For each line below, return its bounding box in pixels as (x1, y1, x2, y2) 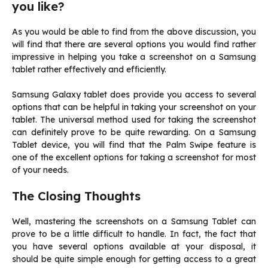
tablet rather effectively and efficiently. (12, 64, 166, 75)
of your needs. (12, 165, 69, 176)
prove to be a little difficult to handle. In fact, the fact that (12, 229, 256, 240)
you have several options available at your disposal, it (12, 241, 256, 252)
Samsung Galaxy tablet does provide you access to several (12, 89, 256, 100)
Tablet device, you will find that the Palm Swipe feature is (12, 139, 256, 151)
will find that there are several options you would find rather (12, 39, 256, 50)
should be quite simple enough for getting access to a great (12, 254, 256, 265)
